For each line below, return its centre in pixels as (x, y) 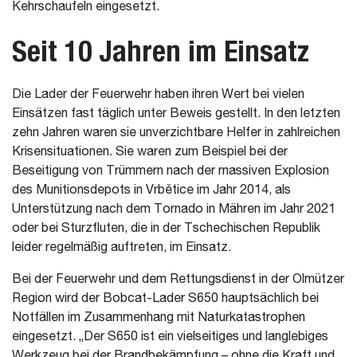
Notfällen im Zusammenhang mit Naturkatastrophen (159, 318)
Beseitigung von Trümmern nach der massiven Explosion (171, 171)
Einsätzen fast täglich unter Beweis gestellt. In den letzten (176, 114)
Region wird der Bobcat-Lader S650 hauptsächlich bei (165, 299)
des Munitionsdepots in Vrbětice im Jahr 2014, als (151, 190)
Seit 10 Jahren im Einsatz (161, 51)
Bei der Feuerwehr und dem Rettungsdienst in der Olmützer (178, 280)
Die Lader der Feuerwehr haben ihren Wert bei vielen (158, 95)
